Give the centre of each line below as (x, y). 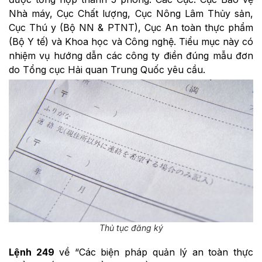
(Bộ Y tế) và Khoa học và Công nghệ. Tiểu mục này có (131, 41)
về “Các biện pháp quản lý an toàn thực (154, 252)
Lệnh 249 (32, 252)
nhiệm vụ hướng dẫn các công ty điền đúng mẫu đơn (131, 55)
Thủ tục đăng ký (131, 228)
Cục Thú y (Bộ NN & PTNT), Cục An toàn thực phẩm (131, 27)
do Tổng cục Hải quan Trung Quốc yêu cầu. (107, 69)
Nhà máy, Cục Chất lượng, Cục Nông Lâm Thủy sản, (131, 13)
